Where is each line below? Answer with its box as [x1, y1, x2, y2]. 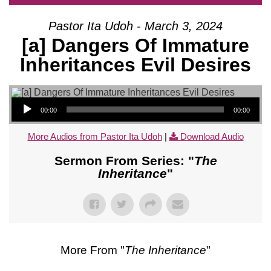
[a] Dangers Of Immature [22, 34, 249, 56]
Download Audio [180, 131, 244, 142]
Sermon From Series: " [54, 153, 194, 168]
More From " [60, 243, 125, 256]
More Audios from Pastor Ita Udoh [27, 131, 162, 142]
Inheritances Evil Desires [20, 53, 251, 76]
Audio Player [11, 90, 38, 102]
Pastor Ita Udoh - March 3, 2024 [48, 19, 223, 33]
